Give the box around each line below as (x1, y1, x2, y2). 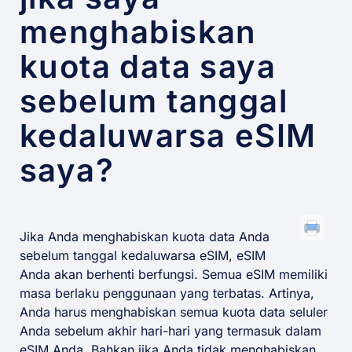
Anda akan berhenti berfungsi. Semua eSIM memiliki (20, 266, 328, 283)
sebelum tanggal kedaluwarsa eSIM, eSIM (20, 247, 266, 264)
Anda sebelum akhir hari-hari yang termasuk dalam (20, 323, 321, 339)
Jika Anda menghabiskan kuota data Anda (20, 229, 269, 245)
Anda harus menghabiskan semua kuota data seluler (20, 304, 328, 321)
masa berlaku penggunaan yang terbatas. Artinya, (20, 285, 314, 302)
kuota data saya (20, 47, 276, 86)
